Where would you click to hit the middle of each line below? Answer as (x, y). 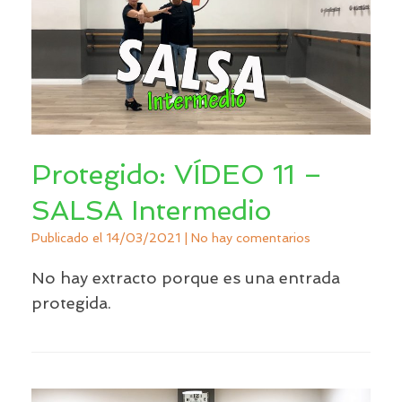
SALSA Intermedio (151, 210)
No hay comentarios (251, 237)
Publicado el (73, 237)
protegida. (71, 302)
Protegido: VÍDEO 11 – (177, 174)
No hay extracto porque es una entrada (186, 277)
